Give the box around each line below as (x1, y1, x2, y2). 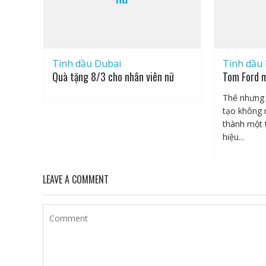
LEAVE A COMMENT (43, 172, 109, 187)
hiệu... (222, 131, 244, 143)
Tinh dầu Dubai (52, 57, 121, 71)
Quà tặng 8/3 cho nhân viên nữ (52, 69, 174, 85)
